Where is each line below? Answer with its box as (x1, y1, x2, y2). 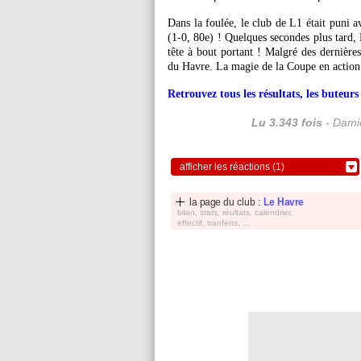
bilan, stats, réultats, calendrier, (177, 208, 293, 217)
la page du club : (189, 196, 263, 208)
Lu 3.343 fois (251, 116, 322, 129)
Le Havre (263, 196, 304, 208)
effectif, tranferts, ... (177, 218, 250, 227)
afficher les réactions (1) (180, 161, 284, 172)
